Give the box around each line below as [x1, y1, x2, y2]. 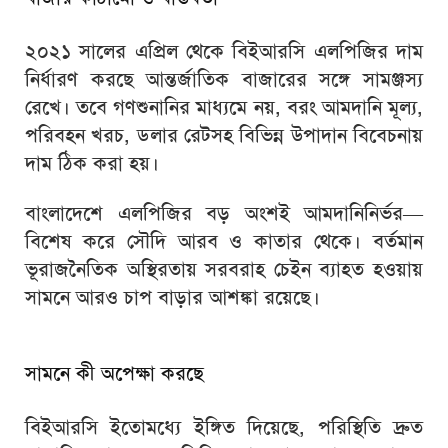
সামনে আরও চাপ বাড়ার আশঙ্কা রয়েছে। [25, 284, 320, 311]
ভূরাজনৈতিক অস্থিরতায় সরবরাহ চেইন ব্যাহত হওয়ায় [25, 256, 423, 283]
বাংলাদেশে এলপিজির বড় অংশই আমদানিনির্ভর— [25, 200, 423, 227]
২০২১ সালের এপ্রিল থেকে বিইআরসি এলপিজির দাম [25, 38, 423, 65]
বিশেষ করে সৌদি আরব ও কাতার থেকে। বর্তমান [25, 228, 423, 255]
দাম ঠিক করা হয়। [25, 150, 159, 177]
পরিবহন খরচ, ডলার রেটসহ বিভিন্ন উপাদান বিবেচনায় [25, 122, 423, 149]
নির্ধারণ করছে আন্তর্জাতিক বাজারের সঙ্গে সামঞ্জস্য [25, 66, 423, 93]
